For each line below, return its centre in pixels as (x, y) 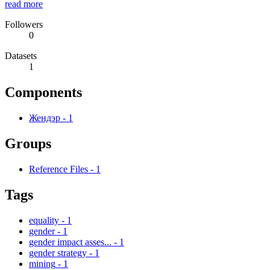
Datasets (21, 56)
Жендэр (46, 118)
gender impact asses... (70, 242)
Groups (28, 144)
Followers (24, 25)
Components (43, 93)
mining (42, 263)
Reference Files (58, 169)
